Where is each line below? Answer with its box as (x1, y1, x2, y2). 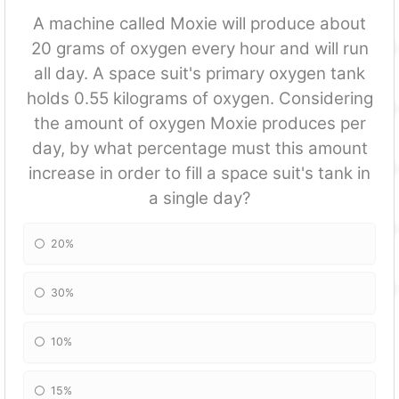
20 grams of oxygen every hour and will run (30, 38, 369, 60)
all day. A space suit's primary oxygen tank (34, 63, 365, 85)
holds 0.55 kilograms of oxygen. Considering (26, 88, 373, 110)
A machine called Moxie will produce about (33, 13, 366, 35)
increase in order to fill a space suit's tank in (28, 163, 370, 184)
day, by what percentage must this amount (31, 138, 368, 159)
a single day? (148, 188, 251, 209)
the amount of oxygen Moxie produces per (33, 113, 366, 134)
